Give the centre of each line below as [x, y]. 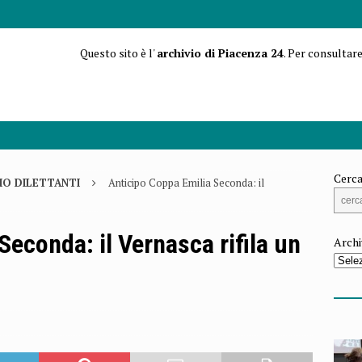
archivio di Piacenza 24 [220, 53]
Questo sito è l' [118, 53]
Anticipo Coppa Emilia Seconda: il [186, 183]
